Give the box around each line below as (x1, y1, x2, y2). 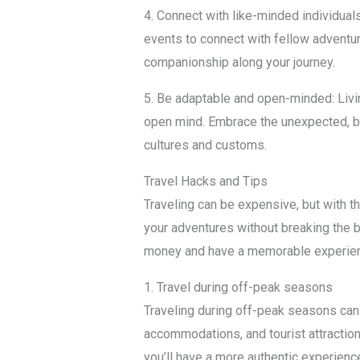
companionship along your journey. (143, 55, 335, 71)
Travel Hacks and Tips (143, 174, 268, 190)
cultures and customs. (143, 137, 267, 153)
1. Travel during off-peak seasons (143, 280, 333, 296)
